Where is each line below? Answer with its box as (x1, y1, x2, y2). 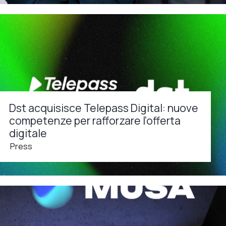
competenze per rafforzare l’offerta (9, 112, 181, 128)
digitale (9, 125, 47, 140)
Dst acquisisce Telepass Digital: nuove (9, 100, 198, 115)
